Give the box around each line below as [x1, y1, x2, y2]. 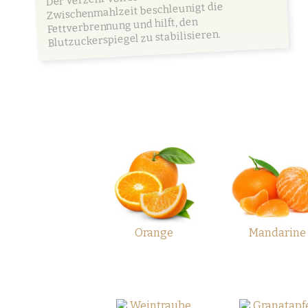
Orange [134, 225, 173, 239]
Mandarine [248, 225, 306, 239]
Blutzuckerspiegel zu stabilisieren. [47, 27, 221, 49]
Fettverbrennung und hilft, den [46, 14, 199, 36]
